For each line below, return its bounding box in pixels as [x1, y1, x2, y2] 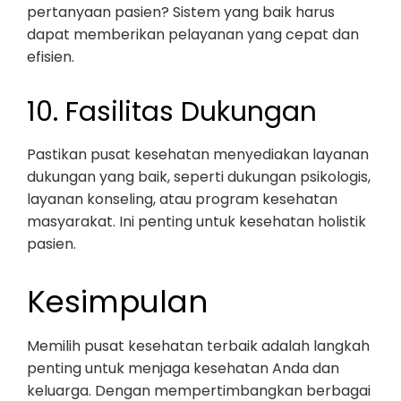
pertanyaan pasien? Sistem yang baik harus [27, 2, 335, 22]
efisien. [27, 47, 74, 67]
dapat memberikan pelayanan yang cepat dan [27, 24, 359, 45]
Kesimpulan [27, 280, 208, 323]
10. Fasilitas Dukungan [27, 93, 317, 131]
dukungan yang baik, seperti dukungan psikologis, [27, 166, 371, 187]
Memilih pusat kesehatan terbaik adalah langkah [27, 336, 370, 356]
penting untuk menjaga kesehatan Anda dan [27, 358, 339, 379]
